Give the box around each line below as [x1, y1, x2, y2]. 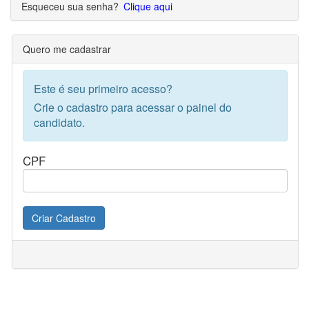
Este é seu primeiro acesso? [34, 81, 172, 97]
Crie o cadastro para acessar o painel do [34, 99, 232, 115]
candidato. [34, 114, 85, 130]
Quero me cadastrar [23, 42, 111, 56]
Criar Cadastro [32, 211, 96, 225]
